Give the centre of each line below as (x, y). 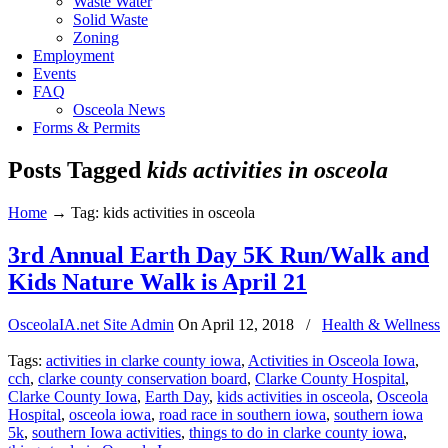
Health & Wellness (381, 324)
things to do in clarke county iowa (296, 432)
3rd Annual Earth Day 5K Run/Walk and (218, 254)
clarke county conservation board (142, 378)
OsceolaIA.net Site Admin (91, 324)
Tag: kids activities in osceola (163, 212)
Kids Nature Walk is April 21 (157, 281)
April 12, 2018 (247, 324)
